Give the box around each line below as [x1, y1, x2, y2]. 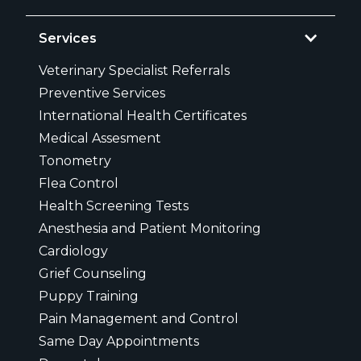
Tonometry [39, 152, 111, 168]
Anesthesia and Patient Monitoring [39, 220, 261, 236]
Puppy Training [39, 288, 139, 304]
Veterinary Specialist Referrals [39, 62, 230, 78]
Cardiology [39, 243, 108, 259]
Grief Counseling [39, 265, 147, 281]
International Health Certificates [39, 107, 247, 123]
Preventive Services [39, 85, 165, 101]
